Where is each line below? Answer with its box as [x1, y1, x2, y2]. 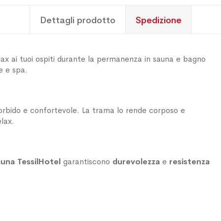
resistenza [169, 156, 210, 167]
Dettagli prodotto [39, 14, 115, 26]
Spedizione [135, 14, 182, 26]
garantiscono [61, 156, 112, 167]
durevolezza [112, 156, 160, 167]
